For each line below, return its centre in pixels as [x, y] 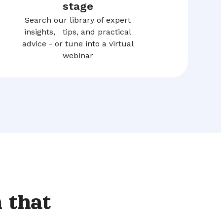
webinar [78, 56]
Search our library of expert [78, 20]
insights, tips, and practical [78, 32]
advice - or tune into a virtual [78, 44]
